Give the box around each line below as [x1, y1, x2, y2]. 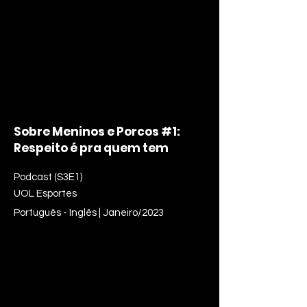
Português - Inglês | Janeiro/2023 [14, 208, 164, 218]
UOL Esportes [14, 188, 77, 199]
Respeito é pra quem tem [14, 140, 169, 156]
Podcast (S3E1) [14, 172, 82, 182]
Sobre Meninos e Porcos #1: [14, 123, 180, 140]
